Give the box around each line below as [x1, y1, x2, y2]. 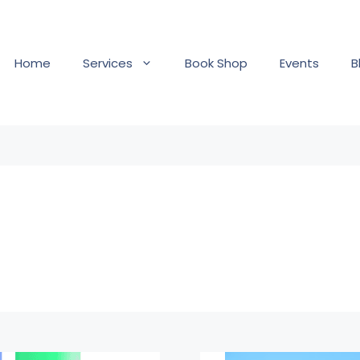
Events [280, 54, 319, 72]
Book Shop [185, 54, 247, 72]
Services [83, 54, 133, 72]
